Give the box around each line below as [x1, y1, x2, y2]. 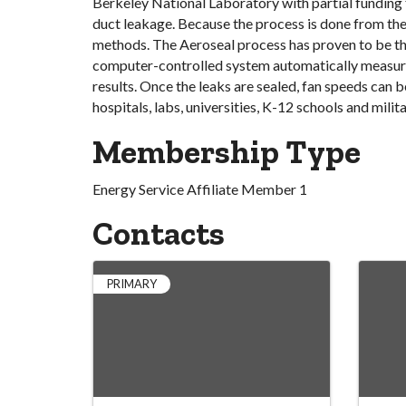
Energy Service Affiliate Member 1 [92, 180, 307, 198]
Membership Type [92, 132, 361, 171]
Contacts [92, 214, 225, 253]
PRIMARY [107, 276, 157, 291]
